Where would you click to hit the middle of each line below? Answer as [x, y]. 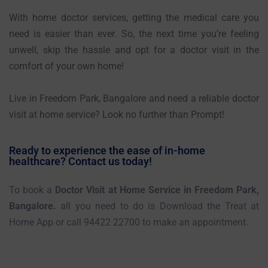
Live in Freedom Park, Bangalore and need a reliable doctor [134, 98]
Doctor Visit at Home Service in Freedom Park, [157, 190]
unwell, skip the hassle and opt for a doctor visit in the [134, 50]
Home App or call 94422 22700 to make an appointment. [129, 222]
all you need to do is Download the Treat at [158, 206]
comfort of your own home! [66, 66]
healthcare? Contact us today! [80, 161]
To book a [32, 190]
